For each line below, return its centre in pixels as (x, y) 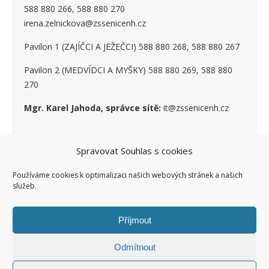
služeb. (25, 186)
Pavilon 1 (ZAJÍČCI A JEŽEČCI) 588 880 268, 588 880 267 (132, 47)
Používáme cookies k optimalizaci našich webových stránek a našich (128, 175)
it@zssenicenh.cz (195, 108)
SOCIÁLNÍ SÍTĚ (134, 151)
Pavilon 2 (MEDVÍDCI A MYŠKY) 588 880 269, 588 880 (128, 70)
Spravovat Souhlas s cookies (134, 151)
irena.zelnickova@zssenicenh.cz (85, 23)
